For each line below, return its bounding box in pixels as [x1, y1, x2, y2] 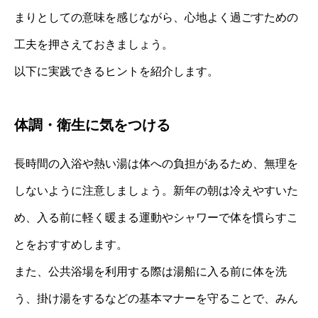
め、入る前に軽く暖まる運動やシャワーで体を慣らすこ [14, 211, 298, 224]
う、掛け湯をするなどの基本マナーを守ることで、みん [14, 292, 298, 305]
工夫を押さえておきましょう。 [14, 38, 173, 50]
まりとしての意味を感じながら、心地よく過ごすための [14, 11, 298, 23]
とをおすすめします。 [14, 238, 128, 251]
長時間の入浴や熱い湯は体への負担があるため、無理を [14, 157, 298, 170]
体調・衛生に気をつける [14, 116, 170, 133]
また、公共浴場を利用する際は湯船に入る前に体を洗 [14, 265, 287, 278]
